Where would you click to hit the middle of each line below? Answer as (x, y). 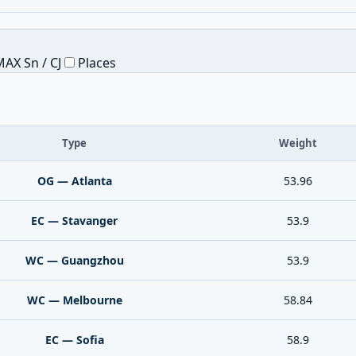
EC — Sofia (74, 340)
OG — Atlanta (74, 181)
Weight (298, 143)
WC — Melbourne (74, 300)
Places (95, 63)
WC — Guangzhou (74, 260)
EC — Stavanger (74, 221)
